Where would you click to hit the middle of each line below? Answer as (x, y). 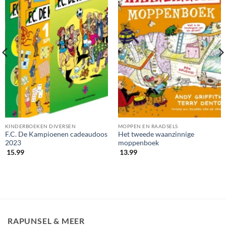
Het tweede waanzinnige (156, 134)
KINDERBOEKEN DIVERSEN (40, 126)
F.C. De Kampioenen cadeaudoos (56, 134)
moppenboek (138, 143)
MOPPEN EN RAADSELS (148, 126)
